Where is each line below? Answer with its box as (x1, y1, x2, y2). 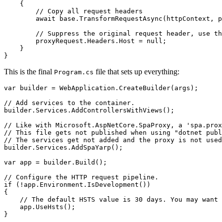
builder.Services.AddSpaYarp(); (4, 144, 123, 152)
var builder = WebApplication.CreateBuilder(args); (4, 84, 198, 92)
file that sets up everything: (94, 67, 179, 76)
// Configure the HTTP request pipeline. (4, 173, 159, 181)
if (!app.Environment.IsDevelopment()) (4, 181, 151, 189)
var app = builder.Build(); (4, 159, 107, 166)
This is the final (4, 67, 54, 76)
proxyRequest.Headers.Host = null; (4, 37, 166, 45)
